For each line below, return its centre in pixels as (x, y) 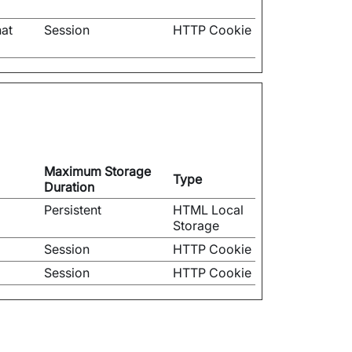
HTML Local (208, 210)
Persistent (73, 210)
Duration (69, 187)
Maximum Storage (97, 171)
